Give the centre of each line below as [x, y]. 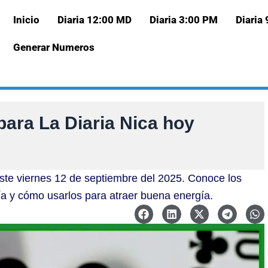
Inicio [26, 20]
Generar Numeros [54, 47]
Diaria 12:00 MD [94, 20]
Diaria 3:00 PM [183, 20]
